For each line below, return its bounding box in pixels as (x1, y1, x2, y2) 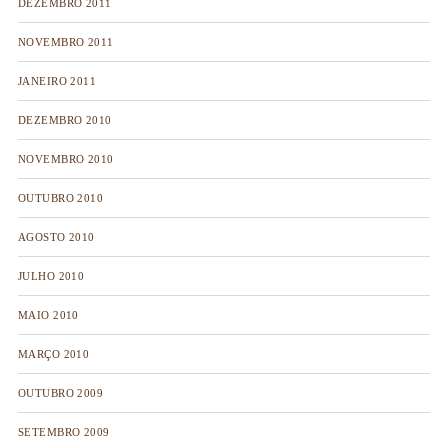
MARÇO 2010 (17, 348, 90, 360)
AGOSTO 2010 (17, 231, 95, 243)
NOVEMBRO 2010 (17, 153, 114, 165)
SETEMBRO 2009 (17, 426, 110, 438)
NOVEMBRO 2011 (17, 36, 114, 48)
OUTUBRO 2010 (17, 192, 104, 204)
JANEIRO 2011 (17, 75, 97, 87)
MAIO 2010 (17, 309, 79, 321)
